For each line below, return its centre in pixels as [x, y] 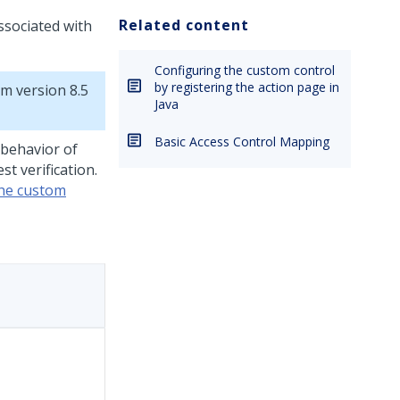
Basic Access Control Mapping [242, 142]
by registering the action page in [247, 87]
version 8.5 [50, 90]
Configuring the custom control [245, 70]
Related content [184, 25]
